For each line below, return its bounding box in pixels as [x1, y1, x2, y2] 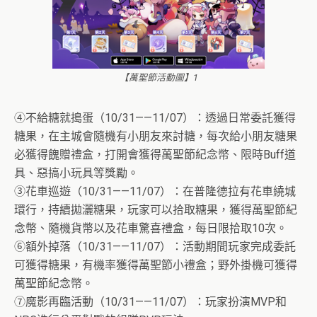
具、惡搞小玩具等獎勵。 [14, 166, 139, 180]
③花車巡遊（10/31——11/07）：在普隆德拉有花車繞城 [14, 185, 296, 199]
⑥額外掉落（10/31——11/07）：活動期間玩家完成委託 [14, 240, 296, 254]
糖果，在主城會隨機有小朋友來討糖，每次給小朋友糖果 [14, 129, 297, 144]
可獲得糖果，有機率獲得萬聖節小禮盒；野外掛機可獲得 [14, 258, 297, 272]
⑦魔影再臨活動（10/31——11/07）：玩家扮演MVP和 [14, 295, 287, 309]
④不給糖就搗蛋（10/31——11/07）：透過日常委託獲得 [14, 111, 296, 125]
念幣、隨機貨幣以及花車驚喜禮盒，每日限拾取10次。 [14, 221, 287, 236]
